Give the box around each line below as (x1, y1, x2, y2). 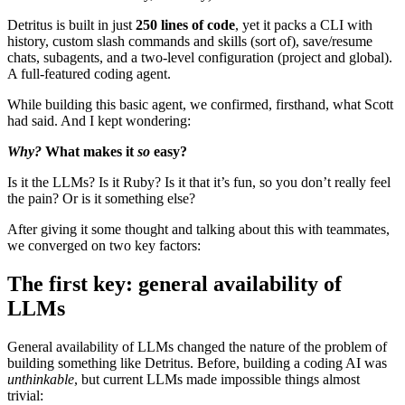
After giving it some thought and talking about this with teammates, (7, 221, 390, 237)
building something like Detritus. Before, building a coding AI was (7, 354, 387, 371)
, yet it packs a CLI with (235, 16, 372, 33)
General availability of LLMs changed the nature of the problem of (7, 338, 387, 354)
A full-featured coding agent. (7, 65, 171, 81)
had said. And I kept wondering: (7, 112, 191, 128)
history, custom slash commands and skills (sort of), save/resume (7, 33, 372, 49)
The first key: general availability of (7, 271, 342, 296)
